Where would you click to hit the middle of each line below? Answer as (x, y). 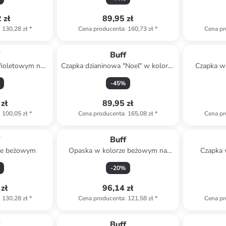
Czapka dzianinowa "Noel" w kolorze (118, 66)
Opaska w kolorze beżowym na (118, 151)
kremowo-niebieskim (118, 76)
